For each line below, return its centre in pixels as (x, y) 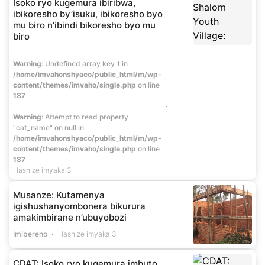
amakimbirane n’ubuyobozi (70, 218)
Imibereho (30, 234)
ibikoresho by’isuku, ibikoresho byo (88, 14)
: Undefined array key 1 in (86, 64)
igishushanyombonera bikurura (79, 206)
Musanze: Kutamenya (59, 195)
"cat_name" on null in (49, 128)
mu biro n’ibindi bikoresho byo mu (84, 25)
